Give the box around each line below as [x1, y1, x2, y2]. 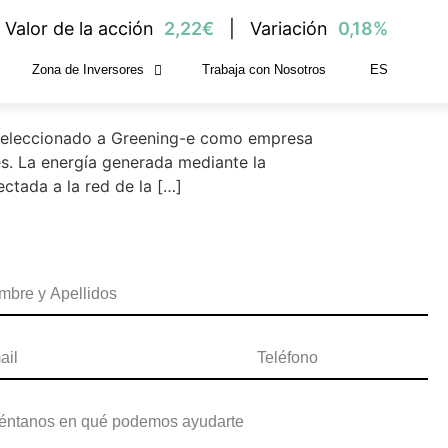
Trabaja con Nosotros [201, 62, 326, 77]
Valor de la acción [4, 18, 159, 39]
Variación [249, 18, 333, 39]
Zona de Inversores [31, 62, 144, 77]
